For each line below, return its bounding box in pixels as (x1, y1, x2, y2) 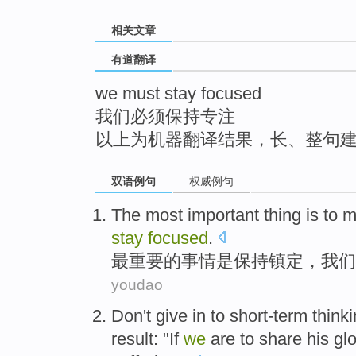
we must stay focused (95, 83, 261, 104)
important (188, 204, 259, 225)
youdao (111, 276, 163, 293)
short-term (230, 305, 308, 326)
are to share (206, 328, 307, 349)
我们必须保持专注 (95, 106, 235, 127)
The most (111, 204, 183, 225)
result (111, 328, 153, 349)
